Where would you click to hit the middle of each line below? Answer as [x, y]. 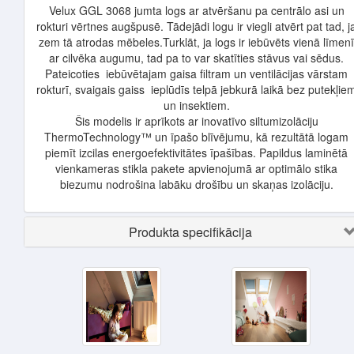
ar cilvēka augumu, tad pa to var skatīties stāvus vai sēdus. [196, 58]
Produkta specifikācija [190, 232]
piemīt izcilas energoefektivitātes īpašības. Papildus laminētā [196, 153]
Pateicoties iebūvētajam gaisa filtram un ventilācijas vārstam [196, 73]
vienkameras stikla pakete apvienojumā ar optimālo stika [196, 168]
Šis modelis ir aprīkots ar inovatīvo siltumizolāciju [196, 121]
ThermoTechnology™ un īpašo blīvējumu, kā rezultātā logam [196, 137]
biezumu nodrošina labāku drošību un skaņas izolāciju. [196, 184]
